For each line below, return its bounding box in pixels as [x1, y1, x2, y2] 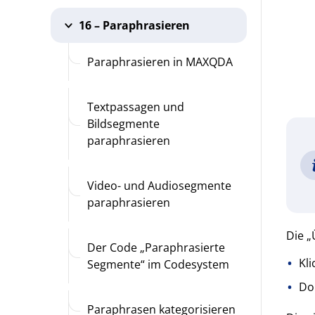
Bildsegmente [86, 116, 160, 131]
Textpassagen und [86, 99, 184, 115]
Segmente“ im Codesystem [86, 257, 229, 272]
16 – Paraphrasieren [79, 18, 190, 33]
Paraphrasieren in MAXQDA [86, 54, 233, 70]
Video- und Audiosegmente [86, 178, 231, 193]
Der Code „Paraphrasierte [86, 240, 225, 255]
